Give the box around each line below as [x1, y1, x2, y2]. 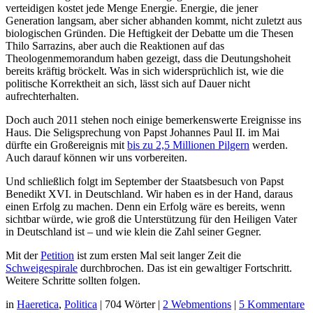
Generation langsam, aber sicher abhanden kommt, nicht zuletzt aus [6, 15, 302, 27]
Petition [41, 249, 74, 262]
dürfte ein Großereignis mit [6, 139, 127, 152]
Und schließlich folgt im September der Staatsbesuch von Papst [6, 175, 284, 188]
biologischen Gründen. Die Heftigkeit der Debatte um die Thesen [6, 27, 293, 40]
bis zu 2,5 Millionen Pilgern [127, 139, 249, 152]
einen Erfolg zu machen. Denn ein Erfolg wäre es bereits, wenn [6, 201, 285, 213]
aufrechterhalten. [6, 90, 79, 103]
